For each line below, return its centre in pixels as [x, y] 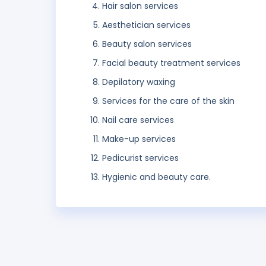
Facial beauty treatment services [171, 63]
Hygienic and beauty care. [156, 177]
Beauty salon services [147, 44]
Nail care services [138, 120]
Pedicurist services [140, 158]
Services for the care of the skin [168, 101]
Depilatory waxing [139, 82]
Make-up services [139, 139]
